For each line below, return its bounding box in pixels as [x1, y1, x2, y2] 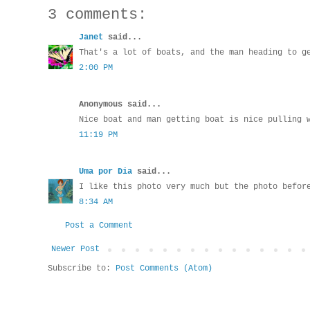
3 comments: [48, 6, 147, 24]
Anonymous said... [79, 100, 161, 110]
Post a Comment [65, 221, 133, 231]
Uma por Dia [79, 167, 132, 177]
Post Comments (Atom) [116, 264, 212, 274]
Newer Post [51, 244, 100, 255]
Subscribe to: [48, 264, 116, 274]
